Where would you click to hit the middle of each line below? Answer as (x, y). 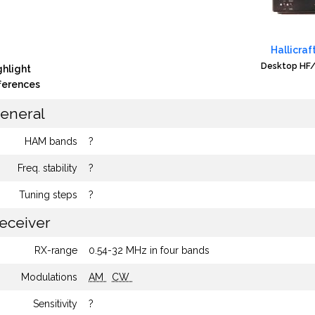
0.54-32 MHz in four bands (149, 250)
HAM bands (51, 141)
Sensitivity (55, 304)
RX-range (56, 250)
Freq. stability (47, 168)
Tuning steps (48, 195)
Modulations (49, 277)
